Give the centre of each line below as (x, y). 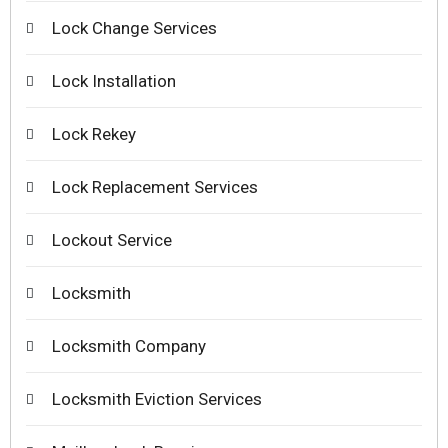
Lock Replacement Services (155, 187)
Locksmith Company (129, 346)
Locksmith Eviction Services (157, 399)
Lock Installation (114, 81)
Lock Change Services (134, 28)
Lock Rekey (94, 134)
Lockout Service (112, 240)
